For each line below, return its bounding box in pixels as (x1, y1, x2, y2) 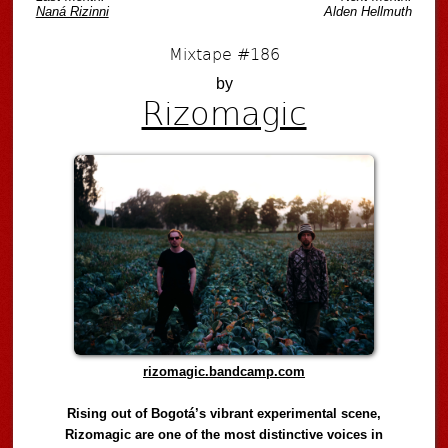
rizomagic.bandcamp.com (143, 364, 306, 380)
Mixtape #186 (168, 41, 280, 65)
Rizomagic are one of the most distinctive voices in (65, 427, 384, 443)
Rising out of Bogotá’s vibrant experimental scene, (67, 406, 382, 422)
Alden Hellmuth (324, 4, 413, 20)
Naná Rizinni (35, 4, 109, 20)
